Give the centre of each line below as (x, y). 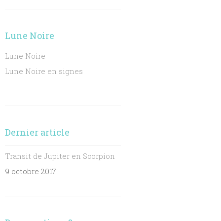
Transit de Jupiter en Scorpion (60, 156)
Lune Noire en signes (44, 71)
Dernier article (37, 132)
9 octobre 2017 (31, 171)
